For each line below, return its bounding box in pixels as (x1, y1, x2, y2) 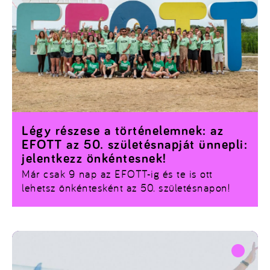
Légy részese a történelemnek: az (22, 125, 224, 139)
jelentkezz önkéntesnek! (22, 152, 167, 166)
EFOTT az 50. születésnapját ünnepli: (22, 139, 248, 152)
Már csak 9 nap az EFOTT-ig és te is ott (22, 168, 213, 181)
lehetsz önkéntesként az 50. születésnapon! (22, 181, 230, 195)
